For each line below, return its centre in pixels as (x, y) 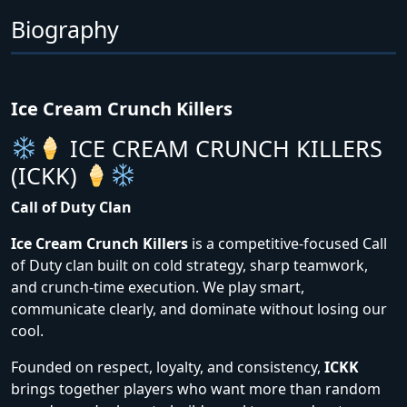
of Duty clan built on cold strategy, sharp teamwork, (189, 265)
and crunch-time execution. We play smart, (158, 287)
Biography (65, 29)
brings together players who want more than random (196, 389)
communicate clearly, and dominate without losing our (199, 309)
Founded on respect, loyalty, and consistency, (168, 367)
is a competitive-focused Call (288, 243)
